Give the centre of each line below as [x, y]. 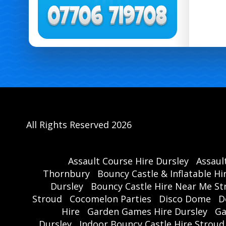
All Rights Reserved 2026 [79, 125]
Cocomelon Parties [110, 199]
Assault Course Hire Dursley [128, 161]
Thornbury [66, 174]
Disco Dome [185, 199]
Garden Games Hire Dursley [147, 212]
